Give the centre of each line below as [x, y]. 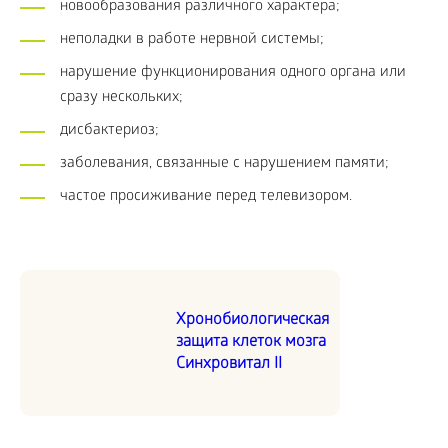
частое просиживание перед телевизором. [206, 197]
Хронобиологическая [252, 320]
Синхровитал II [229, 364]
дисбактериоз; [109, 131]
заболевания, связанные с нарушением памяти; [224, 164]
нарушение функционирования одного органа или [233, 73]
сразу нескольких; [121, 98]
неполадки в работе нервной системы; [192, 40]
